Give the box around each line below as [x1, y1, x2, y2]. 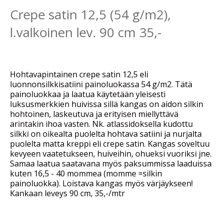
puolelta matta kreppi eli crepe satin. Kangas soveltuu [10, 138, 210, 149]
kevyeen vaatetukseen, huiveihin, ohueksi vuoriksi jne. [10, 148, 212, 159]
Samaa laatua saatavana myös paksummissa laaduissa [10, 158, 212, 169]
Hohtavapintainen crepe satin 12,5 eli [10, 69, 148, 80]
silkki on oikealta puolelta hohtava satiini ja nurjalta [10, 128, 202, 139]
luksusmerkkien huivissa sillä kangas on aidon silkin [10, 99, 203, 110]
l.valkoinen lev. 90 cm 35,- [10, 23, 162, 41]
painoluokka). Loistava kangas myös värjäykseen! [10, 178, 193, 189]
